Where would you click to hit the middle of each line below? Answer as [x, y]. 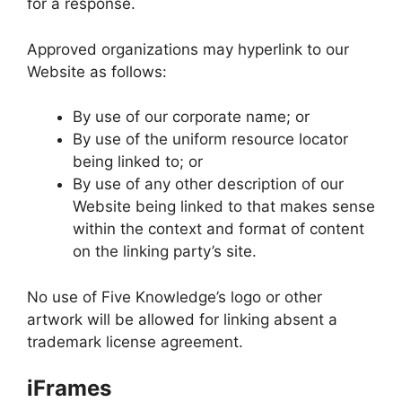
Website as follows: [97, 71]
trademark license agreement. [135, 341]
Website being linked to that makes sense [224, 206]
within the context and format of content [218, 229]
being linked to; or [138, 162]
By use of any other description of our [208, 184]
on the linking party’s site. [165, 251]
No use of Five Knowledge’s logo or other [175, 297]
